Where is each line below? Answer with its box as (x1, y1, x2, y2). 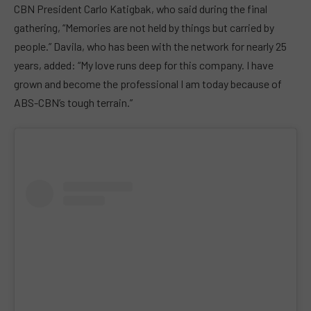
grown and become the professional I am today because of (14, 76, 282, 90)
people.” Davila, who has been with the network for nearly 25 (14, 39, 287, 53)
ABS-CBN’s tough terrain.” (14, 95, 133, 109)
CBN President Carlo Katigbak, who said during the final (14, 1, 267, 15)
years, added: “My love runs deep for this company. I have (14, 58, 274, 72)
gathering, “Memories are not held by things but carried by (14, 20, 274, 34)
